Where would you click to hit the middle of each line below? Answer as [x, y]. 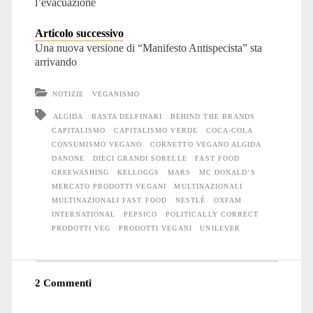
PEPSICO [141, 214]
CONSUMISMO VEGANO [97, 145]
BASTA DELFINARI [127, 117]
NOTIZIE [68, 94]
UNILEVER [220, 228]
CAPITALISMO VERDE [156, 131]
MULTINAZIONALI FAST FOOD [109, 201]
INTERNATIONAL [83, 214]
